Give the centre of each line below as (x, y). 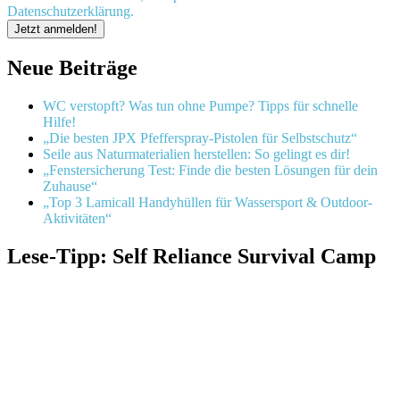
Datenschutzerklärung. (71, 12)
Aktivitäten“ (77, 219)
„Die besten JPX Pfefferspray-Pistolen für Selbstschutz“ (200, 138)
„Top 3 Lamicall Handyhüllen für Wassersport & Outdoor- (208, 203)
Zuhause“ (70, 187)
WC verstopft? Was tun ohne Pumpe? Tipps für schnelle (200, 106)
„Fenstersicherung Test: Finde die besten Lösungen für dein (210, 171)
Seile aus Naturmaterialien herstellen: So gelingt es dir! (196, 154)
